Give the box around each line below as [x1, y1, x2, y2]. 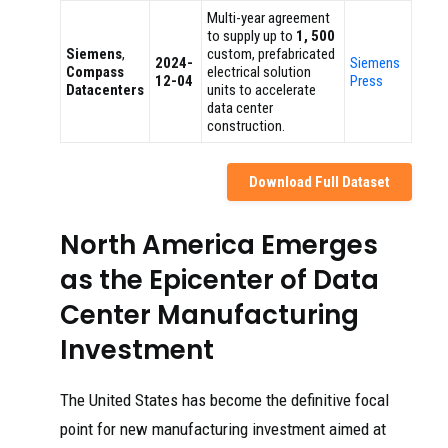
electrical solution [207, 63, 311, 82]
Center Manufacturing [60, 297, 359, 334]
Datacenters [66, 81, 144, 100]
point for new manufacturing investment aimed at [60, 419, 386, 440]
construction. [207, 117, 285, 136]
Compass [66, 63, 124, 82]
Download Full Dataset [249, 173, 390, 192]
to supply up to [207, 27, 296, 46]
